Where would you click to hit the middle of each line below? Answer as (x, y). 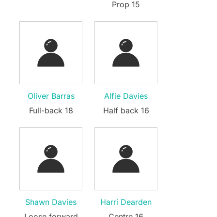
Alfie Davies (126, 96)
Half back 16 (126, 110)
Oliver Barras (51, 96)
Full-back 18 (51, 110)
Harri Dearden (126, 202)
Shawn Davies (51, 202)
